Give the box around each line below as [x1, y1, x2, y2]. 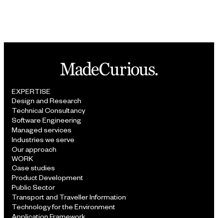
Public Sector [12, 182, 55, 192]
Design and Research [12, 96, 81, 106]
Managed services [12, 125, 72, 135]
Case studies [12, 163, 55, 173]
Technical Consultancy [12, 106, 85, 115]
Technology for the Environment [12, 202, 115, 212]
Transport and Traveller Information [12, 192, 126, 202]
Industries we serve [12, 135, 74, 145]
